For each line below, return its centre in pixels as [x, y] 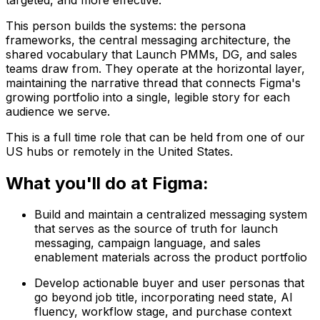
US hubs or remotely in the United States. [119, 151]
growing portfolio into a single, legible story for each [148, 97]
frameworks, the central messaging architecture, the [148, 40]
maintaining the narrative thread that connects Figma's [153, 82]
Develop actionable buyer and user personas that [169, 283]
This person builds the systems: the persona [126, 25]
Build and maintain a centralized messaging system [171, 215]
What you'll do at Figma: [107, 183]
